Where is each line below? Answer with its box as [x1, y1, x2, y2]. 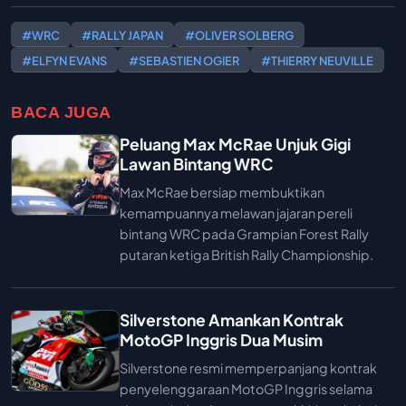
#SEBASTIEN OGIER [129, 53, 239, 68]
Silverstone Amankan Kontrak [120, 310, 343, 331]
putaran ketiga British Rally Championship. [120, 246, 373, 264]
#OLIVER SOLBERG [185, 28, 294, 43]
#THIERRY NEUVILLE [261, 53, 373, 68]
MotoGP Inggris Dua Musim [120, 330, 323, 351]
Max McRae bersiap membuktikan [120, 184, 324, 201]
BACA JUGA [11, 101, 111, 121]
